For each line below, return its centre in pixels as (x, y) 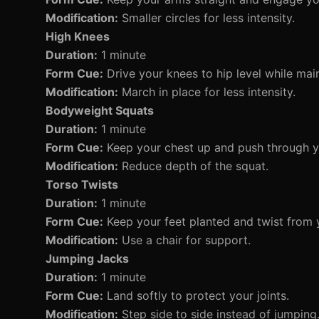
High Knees (78, 36)
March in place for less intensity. (207, 92)
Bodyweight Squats (100, 110)
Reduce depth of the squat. (193, 166)
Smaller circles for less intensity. (206, 18)
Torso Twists (82, 184)
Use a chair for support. (184, 240)
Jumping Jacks (87, 258)
